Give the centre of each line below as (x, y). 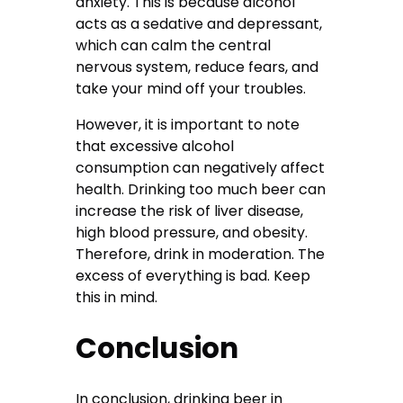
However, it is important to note (188, 125)
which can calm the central (174, 46)
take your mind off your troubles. (193, 89)
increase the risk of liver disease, (190, 211)
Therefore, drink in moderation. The (201, 255)
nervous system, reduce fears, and (197, 67)
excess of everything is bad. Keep (193, 276)
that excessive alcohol (155, 147)
